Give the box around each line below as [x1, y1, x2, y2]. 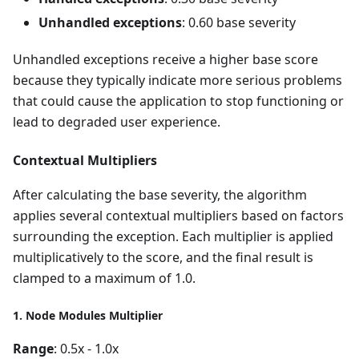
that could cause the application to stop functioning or [13, 91, 344, 110]
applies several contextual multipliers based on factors [13, 206, 344, 224]
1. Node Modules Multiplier [13, 307, 163, 323]
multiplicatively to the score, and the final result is [13, 248, 313, 266]
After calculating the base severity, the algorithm [13, 185, 307, 204]
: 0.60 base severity [182, 13, 296, 31]
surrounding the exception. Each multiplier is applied [13, 227, 333, 245]
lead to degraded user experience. [13, 112, 220, 131]
